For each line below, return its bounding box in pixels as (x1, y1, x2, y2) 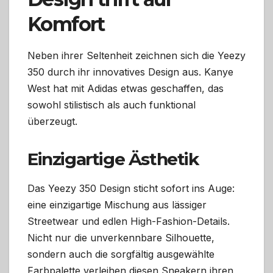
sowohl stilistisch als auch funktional (27, 98, 196, 111)
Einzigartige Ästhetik (27, 148, 199, 169)
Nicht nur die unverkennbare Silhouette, (27, 232, 214, 244)
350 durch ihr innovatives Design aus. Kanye (27, 65, 233, 78)
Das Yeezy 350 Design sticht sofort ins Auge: (27, 182, 235, 195)
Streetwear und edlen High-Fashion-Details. (27, 215, 230, 228)
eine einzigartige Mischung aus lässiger (27, 199, 207, 211)
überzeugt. (27, 115, 77, 127)
